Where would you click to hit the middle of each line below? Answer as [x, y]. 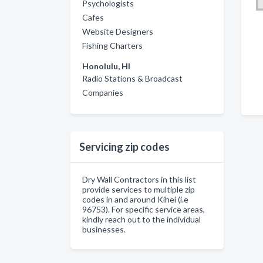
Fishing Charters [112, 45]
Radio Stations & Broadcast [132, 78]
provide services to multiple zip [139, 189]
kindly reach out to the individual [141, 219]
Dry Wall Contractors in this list [139, 179]
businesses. [104, 229]
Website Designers [118, 31]
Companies [103, 92]
